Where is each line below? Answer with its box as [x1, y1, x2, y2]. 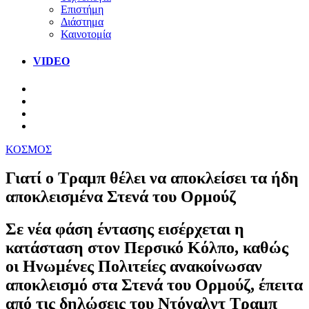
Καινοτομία [61, 28, 111, 40]
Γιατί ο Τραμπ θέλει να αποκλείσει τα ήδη [6, 169, 299, 188]
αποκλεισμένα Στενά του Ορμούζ [6, 188, 236, 206]
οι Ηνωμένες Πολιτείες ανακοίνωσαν [6, 257, 262, 276]
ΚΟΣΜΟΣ [6, 143, 52, 155]
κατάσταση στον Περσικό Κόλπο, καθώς [6, 239, 288, 257]
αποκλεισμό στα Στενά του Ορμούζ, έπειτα [6, 276, 303, 295]
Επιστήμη [61, 3, 103, 15]
